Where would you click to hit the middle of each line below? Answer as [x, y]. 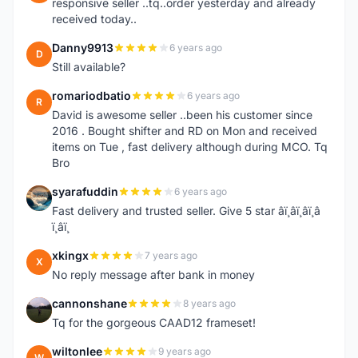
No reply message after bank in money [153, 274]
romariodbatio [91, 95]
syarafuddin [85, 191]
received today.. [94, 19]
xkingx [70, 255]
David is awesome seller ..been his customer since [182, 115]
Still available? [89, 67]
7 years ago [171, 255]
